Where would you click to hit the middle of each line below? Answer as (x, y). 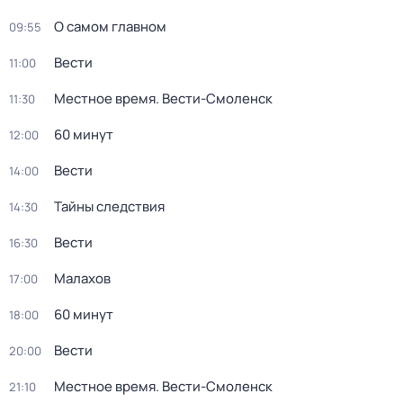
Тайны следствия (109, 206)
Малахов (82, 278)
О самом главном (110, 27)
